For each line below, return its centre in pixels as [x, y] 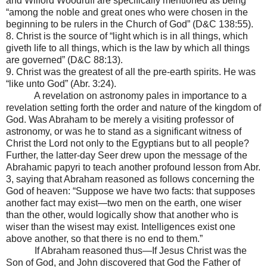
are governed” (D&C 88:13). [64, 60]
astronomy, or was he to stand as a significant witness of [124, 131]
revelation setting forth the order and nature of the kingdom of [133, 107]
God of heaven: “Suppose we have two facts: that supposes [131, 191]
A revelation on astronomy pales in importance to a [140, 95]
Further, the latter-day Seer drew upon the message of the [127, 155]
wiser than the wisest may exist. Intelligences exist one [121, 226]
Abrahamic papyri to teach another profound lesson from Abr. [133, 167]
